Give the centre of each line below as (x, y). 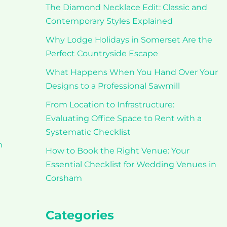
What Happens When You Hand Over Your (131, 72)
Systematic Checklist (88, 132)
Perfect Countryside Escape (102, 53)
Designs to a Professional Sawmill (112, 86)
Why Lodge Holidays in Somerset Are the (129, 40)
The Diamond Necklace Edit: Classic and (126, 7)
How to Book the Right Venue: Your (117, 151)
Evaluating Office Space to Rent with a (123, 118)
